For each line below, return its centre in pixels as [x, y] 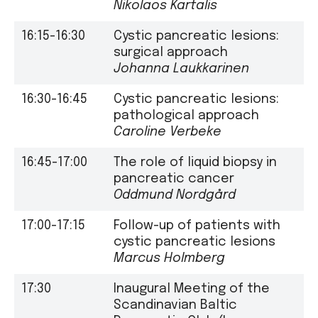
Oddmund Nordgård [175, 195]
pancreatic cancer [174, 179]
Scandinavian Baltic [175, 305]
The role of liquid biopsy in [195, 162]
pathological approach [186, 115]
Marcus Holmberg [169, 258]
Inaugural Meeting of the [192, 289]
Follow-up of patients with [197, 225]
